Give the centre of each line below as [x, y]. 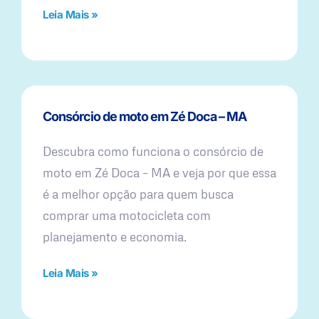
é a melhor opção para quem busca [138, 194]
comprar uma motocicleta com [127, 215]
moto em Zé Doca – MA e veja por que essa [159, 172]
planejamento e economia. [115, 236]
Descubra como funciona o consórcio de [153, 151]
